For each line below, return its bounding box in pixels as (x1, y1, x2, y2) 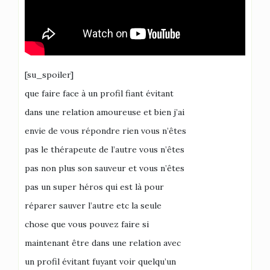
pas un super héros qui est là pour (25, 181, 164, 192)
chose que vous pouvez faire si (25, 219, 149, 230)
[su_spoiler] (25, 69, 74, 80)
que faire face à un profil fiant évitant (25, 88, 174, 99)
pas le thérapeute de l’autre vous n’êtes (25, 144, 184, 155)
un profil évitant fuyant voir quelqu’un (25, 256, 176, 267)
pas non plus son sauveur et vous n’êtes (25, 163, 184, 174)
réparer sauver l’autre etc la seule (25, 200, 162, 211)
